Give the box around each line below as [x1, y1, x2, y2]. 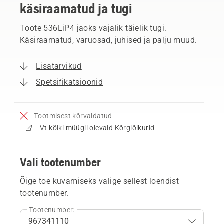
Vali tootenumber [20, 155, 101, 169]
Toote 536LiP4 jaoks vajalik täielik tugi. [20, 23, 167, 33]
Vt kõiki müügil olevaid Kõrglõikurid [40, 123, 155, 132]
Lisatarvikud [36, 61, 82, 71]
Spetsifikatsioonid [36, 77, 103, 87]
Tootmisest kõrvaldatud [34, 111, 112, 120]
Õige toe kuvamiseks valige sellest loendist [20, 176, 179, 186]
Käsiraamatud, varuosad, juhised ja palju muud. [20, 35, 197, 45]
